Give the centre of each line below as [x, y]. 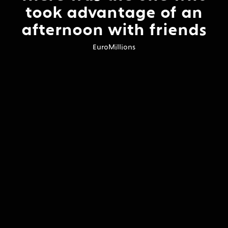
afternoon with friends [114, 28]
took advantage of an [114, 11]
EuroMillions [114, 47]
